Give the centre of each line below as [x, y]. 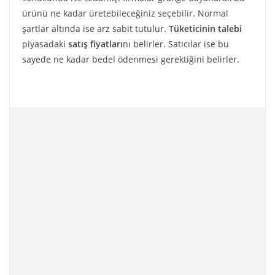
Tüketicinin [192, 29]
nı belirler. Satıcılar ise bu [176, 44]
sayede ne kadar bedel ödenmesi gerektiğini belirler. [131, 59]
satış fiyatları [95, 44]
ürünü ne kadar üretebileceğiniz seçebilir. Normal [125, 13]
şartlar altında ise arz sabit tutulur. [95, 29]
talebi [230, 29]
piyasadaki [45, 44]
